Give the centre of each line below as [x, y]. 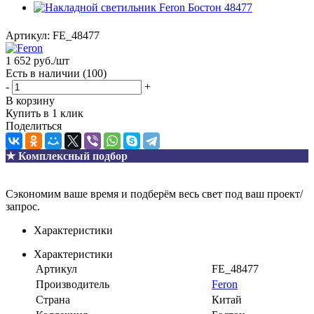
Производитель [73, 284]
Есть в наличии [44, 73]
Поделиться [34, 125]
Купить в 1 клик [45, 113]
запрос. [23, 206]
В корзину [30, 100]
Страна [53, 299]
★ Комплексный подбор [67, 156]
